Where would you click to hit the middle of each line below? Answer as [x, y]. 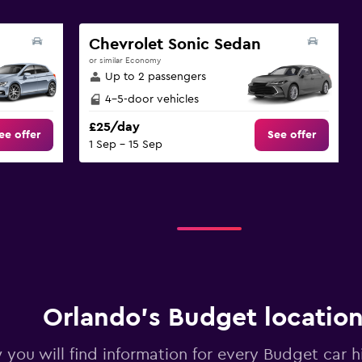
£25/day [114, 127]
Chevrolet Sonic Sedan [175, 44]
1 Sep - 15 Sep [125, 145]
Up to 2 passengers [155, 77]
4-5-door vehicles [152, 99]
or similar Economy [124, 61]
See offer [292, 135]
